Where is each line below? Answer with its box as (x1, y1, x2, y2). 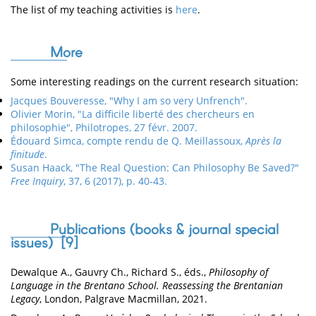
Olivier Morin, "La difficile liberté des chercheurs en (11, 107, 255, 121)
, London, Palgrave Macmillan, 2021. (39, 292, 207, 306)
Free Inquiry (11, 174, 63, 188)
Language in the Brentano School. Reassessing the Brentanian (11, 279, 283, 293)
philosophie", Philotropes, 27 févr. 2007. (11, 121, 197, 135)
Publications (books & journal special (50, 219, 279, 238)
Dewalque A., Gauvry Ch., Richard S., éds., (11, 265, 209, 279)
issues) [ (11, 233, 66, 251)
